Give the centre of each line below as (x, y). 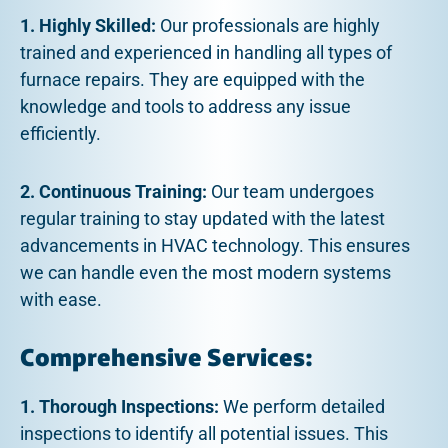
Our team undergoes (290, 192)
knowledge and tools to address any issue (185, 106)
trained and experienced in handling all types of (206, 52)
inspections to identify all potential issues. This (204, 433)
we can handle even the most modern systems (205, 273)
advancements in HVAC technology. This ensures (215, 246)
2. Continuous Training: (113, 192)
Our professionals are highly (268, 25)
